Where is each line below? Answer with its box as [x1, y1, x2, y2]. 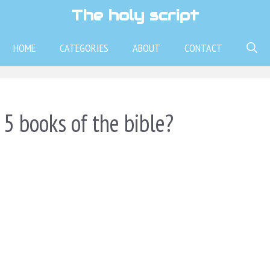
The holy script [71, 5, 199, 25]
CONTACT [184, 41, 222, 55]
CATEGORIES [59, 41, 108, 55]
